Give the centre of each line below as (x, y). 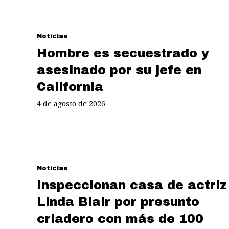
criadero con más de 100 (120, 219)
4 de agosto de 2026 (71, 103)
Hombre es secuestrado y (123, 53)
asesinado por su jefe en (119, 70)
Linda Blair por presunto (118, 202)
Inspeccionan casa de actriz (132, 185)
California (70, 87)
